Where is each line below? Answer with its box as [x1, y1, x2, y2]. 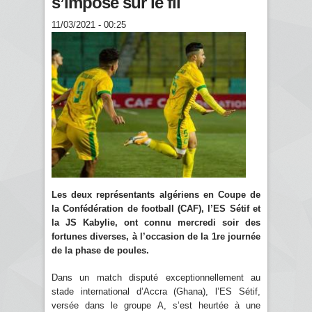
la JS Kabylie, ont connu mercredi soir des [52, 217, 260, 228]
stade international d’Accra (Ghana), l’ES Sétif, [52, 286, 260, 297]
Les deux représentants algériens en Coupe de [52, 189, 260, 200]
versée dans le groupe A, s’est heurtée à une [52, 299, 260, 311]
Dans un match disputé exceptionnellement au [52, 272, 260, 283]
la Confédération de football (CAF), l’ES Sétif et [52, 203, 260, 214]
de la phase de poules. [52, 244, 149, 256]
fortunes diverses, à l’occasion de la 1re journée [52, 231, 260, 242]
